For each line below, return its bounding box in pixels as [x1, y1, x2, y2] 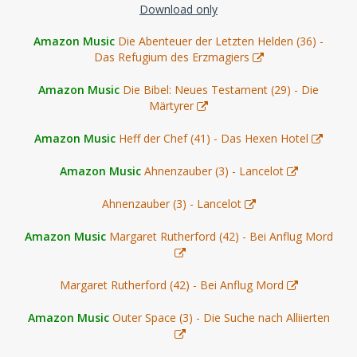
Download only [139, 2, 218, 18]
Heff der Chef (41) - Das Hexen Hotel [119, 131, 308, 147]
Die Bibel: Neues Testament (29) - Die [123, 82, 319, 98]
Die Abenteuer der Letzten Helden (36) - [118, 33, 324, 49]
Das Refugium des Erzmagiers [93, 49, 249, 65]
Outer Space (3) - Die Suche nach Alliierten [112, 310, 330, 326]
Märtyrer [149, 98, 194, 114]
